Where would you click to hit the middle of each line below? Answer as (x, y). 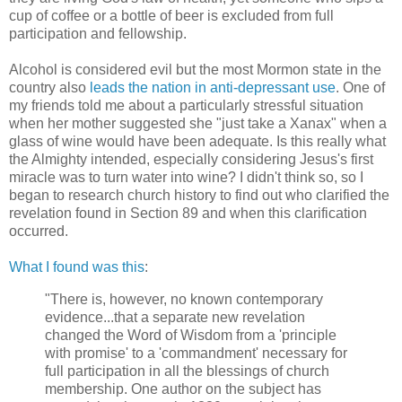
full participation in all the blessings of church (187, 371)
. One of (360, 88)
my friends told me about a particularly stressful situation (186, 106)
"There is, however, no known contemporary (184, 299)
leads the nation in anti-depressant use (213, 88)
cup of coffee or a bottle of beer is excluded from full (171, 16)
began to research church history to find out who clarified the (199, 196)
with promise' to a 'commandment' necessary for (196, 353)
